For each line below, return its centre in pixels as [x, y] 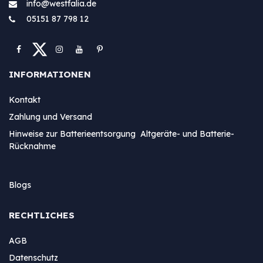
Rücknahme [32, 146]
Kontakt [25, 100]
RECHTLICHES [42, 215]
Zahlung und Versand [50, 117]
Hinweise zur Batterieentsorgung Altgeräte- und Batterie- [122, 134]
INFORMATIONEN [50, 74]
